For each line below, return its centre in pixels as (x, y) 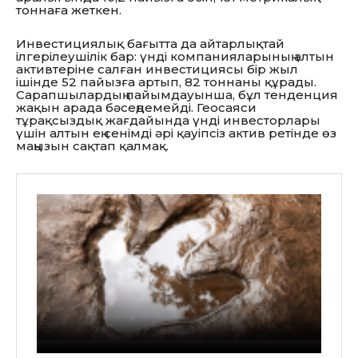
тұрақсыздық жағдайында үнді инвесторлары (168, 121)
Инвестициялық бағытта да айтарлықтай (150, 44)
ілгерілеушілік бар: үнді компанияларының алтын (175, 57)
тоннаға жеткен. (69, 10)
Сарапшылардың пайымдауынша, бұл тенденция (177, 95)
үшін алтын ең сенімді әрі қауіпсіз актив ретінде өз (176, 133)
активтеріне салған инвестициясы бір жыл (157, 70)
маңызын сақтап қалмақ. (92, 146)
